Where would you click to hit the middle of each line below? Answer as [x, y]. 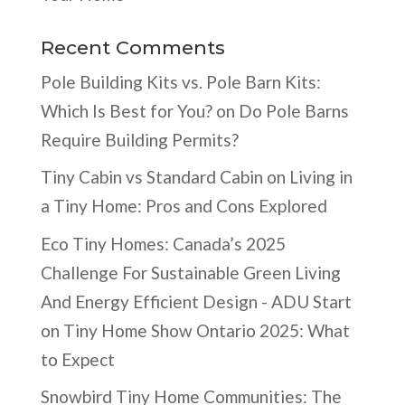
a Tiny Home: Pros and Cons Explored [184, 206]
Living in [320, 177]
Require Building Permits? [139, 139]
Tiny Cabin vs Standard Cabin [151, 177]
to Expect [77, 359]
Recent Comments [132, 47]
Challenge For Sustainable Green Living [190, 272]
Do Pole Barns [293, 110]
